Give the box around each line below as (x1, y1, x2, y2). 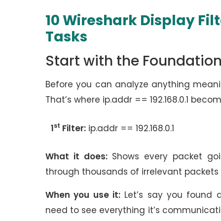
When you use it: (45, 189, 120, 201)
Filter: (60, 122, 86, 134)
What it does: (45, 150, 108, 163)
